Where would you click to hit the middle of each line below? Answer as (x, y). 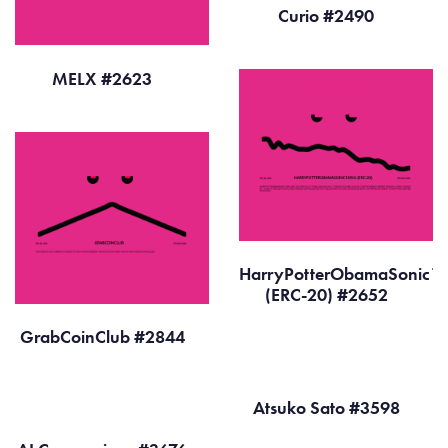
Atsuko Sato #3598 (328, 407)
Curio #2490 (328, 15)
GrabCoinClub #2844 (104, 337)
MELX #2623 (104, 78)
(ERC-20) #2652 (328, 295)
